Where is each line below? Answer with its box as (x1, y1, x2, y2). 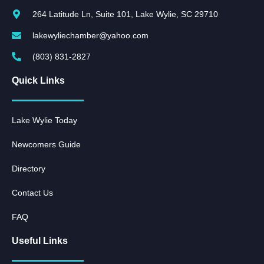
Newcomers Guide (12, 139, 81, 149)
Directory (12, 163, 45, 173)
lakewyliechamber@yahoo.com (32, 30, 148, 40)
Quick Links (12, 75, 65, 85)
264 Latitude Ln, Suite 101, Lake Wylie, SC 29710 (32, 9, 218, 19)
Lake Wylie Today (12, 115, 77, 125)
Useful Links (12, 235, 68, 246)
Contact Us (12, 187, 53, 197)
